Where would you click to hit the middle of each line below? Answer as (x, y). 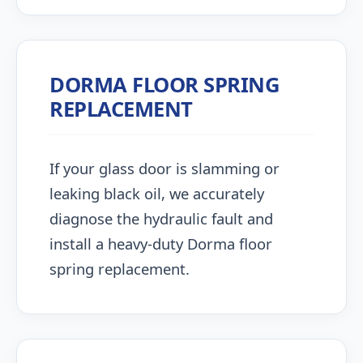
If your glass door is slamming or (164, 168)
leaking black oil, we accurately (157, 193)
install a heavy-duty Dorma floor (161, 243)
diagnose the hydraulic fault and (161, 218)
